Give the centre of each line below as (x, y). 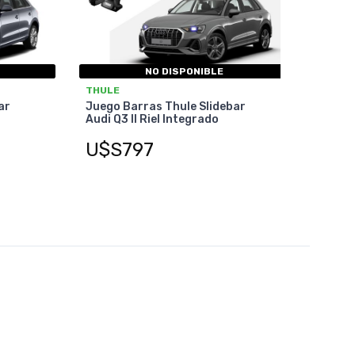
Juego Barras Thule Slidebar (165, 107)
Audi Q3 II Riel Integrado (152, 120)
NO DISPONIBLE (185, 72)
